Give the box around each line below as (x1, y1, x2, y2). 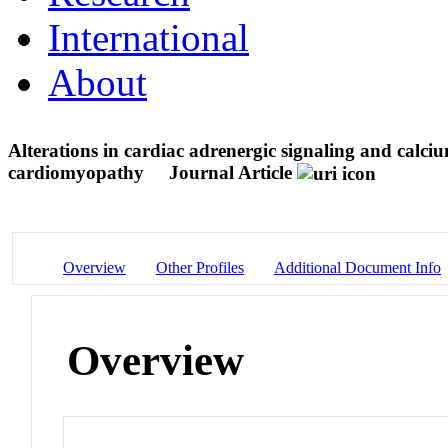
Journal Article (169, 161, 292, 183)
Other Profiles (156, 258, 244, 276)
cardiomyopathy (8, 161, 149, 183)
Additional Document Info (274, 258, 441, 276)
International (48, 15, 249, 59)
